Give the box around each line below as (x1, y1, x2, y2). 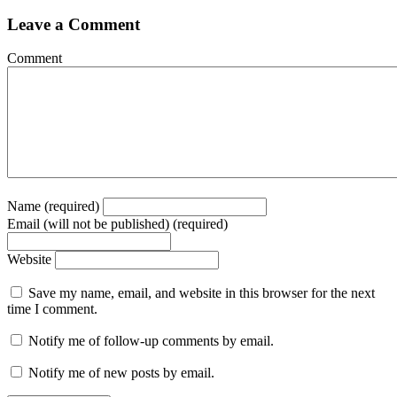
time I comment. (7, 301, 97, 317)
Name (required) (7, 198, 99, 214)
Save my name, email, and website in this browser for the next (28, 285, 375, 301)
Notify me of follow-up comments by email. (28, 333, 274, 349)
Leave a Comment (7, 14, 140, 34)
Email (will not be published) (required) (7, 216, 228, 232)
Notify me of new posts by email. (28, 365, 214, 381)
